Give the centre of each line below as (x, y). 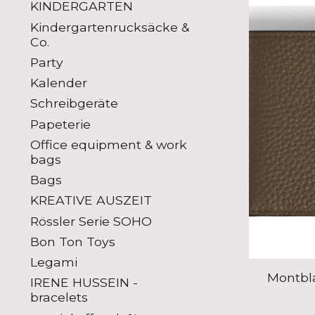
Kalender (59, 83)
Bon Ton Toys (73, 241)
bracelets (59, 297)
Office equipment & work (109, 144)
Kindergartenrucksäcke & (110, 27)
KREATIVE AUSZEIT (91, 200)
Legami (54, 262)
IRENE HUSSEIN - (84, 283)
